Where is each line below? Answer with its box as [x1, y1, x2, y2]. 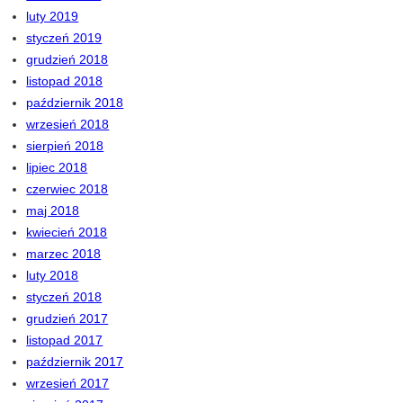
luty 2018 [26, 268, 79, 283]
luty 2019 [26, 9, 79, 24]
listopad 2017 [26, 333, 103, 348]
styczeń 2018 [26, 290, 103, 305]
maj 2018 [26, 203, 80, 219]
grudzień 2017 [26, 311, 109, 327]
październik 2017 [26, 354, 124, 370]
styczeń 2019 [26, 31, 103, 46]
